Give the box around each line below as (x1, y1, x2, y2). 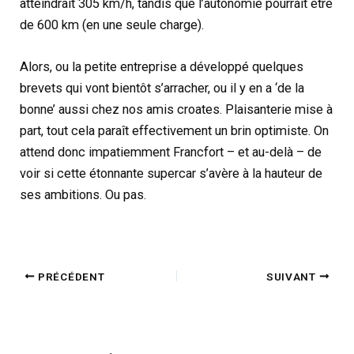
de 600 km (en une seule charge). (20, 17, 205, 32)
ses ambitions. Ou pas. (20, 186, 147, 202)
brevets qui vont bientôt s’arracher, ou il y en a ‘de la (20, 80, 305, 96)
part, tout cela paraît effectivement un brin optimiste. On (20, 122, 330, 138)
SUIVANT (266, 269, 319, 283)
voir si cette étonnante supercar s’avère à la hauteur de (20, 165, 323, 181)
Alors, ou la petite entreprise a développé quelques (20, 58, 304, 74)
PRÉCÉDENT (35, 269, 105, 283)
